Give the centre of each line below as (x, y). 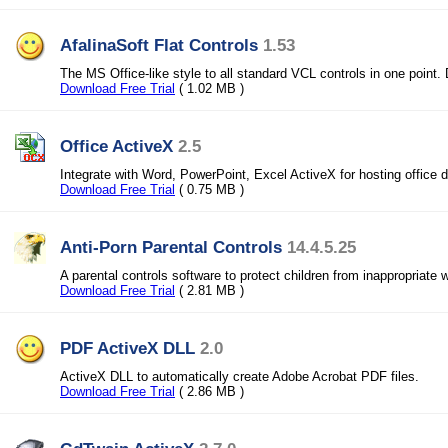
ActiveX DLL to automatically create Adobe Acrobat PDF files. (239, 376)
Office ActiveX (116, 146)
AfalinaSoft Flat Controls (159, 45)
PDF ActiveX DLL (127, 348)
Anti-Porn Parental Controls (171, 247)
